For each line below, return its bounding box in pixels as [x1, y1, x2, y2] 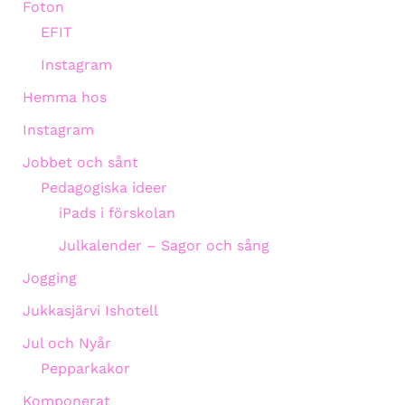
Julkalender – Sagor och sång [58, 236, 269, 254]
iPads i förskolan [58, 203, 175, 221]
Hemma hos [22, 88, 107, 106]
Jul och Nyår [22, 334, 111, 352]
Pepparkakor [40, 359, 130, 377]
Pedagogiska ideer [40, 178, 167, 196]
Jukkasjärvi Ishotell [22, 301, 158, 319]
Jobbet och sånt [22, 153, 138, 171]
